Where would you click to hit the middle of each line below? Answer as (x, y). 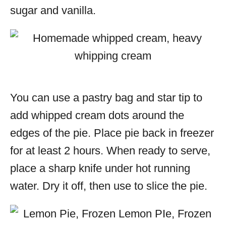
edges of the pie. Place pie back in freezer (112, 133)
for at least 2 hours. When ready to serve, (110, 151)
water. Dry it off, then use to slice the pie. (109, 186)
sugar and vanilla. (53, 10)
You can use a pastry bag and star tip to (106, 98)
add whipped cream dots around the (97, 115)
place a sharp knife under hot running (100, 168)
